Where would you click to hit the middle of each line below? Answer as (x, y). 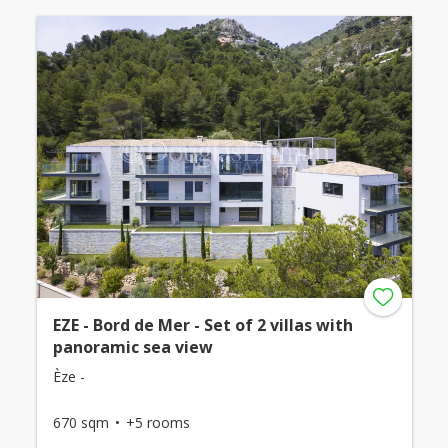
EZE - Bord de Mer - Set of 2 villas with (202, 324)
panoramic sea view (132, 346)
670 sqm (80, 422)
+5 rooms (157, 422)
